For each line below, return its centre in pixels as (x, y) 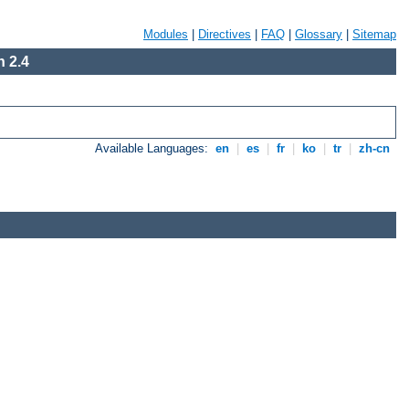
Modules (166, 34)
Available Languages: (154, 149)
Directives (225, 34)
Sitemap (374, 34)
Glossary (319, 34)
